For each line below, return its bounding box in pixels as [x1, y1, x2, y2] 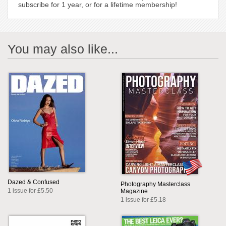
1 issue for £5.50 [8, 187, 53, 195]
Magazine [121, 188, 148, 195]
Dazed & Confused [8, 179, 60, 186]
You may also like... [8, 42, 118, 56]
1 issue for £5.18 [121, 196, 166, 204]
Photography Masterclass [121, 181, 190, 188]
